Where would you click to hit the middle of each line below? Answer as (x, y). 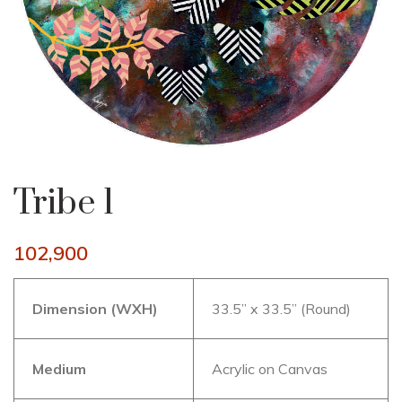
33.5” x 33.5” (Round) (281, 309)
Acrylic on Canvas (270, 369)
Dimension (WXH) (95, 309)
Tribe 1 (64, 204)
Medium (59, 369)
